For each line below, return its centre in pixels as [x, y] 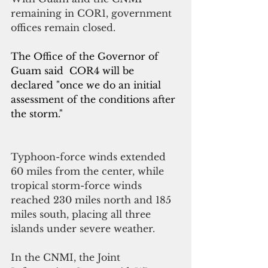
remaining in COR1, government [93, 13]
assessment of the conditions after [95, 99]
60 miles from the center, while [89, 171]
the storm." [37, 113]
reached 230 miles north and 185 [92, 200]
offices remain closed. [63, 27]
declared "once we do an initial [87, 85]
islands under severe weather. [83, 228]
